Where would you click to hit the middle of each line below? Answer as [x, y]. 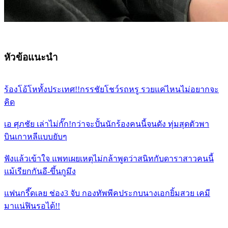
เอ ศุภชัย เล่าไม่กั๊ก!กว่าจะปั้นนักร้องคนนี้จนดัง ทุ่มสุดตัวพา [107, 124]
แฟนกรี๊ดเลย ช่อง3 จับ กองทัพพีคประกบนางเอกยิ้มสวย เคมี [107, 193]
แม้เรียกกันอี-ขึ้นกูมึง [40, 172]
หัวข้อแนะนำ [31, 57]
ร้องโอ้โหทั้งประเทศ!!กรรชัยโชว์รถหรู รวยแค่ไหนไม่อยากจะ [111, 90]
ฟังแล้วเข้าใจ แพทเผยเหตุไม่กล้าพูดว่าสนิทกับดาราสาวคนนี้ [109, 159]
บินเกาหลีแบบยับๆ [36, 137]
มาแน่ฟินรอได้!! [32, 206]
